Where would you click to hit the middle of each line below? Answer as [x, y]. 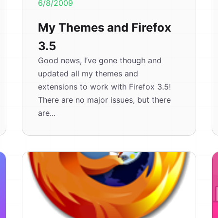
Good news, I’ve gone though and [100, 60]
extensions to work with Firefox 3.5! [105, 87]
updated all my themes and [88, 73]
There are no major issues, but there [105, 100]
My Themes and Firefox [105, 27]
